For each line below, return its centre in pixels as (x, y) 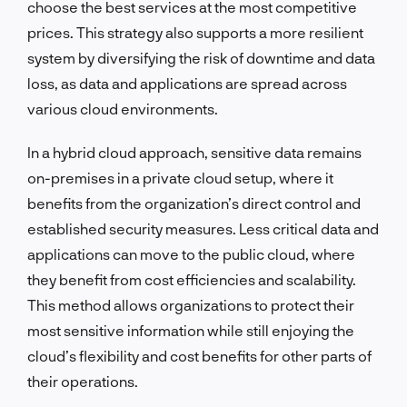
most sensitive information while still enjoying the (191, 330)
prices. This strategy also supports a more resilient (195, 32)
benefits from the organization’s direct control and (194, 203)
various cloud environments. (123, 108)
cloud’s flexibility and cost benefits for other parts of (199, 355)
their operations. (83, 381)
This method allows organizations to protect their (191, 304)
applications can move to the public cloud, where (191, 253)
